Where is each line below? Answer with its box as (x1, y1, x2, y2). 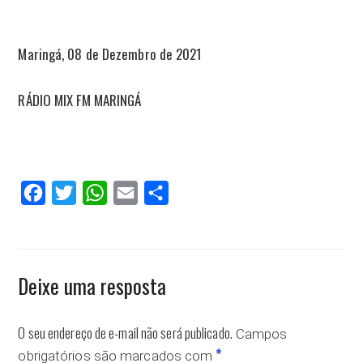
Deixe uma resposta (18, 270, 167, 301)
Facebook (45, 182, 91, 203)
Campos (232, 325, 288, 342)
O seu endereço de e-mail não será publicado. (18, 322, 233, 343)
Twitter (76, 182, 113, 203)
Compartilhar (169, 182, 236, 203)
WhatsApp (107, 182, 158, 203)
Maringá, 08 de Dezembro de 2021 (18, 43, 203, 64)
